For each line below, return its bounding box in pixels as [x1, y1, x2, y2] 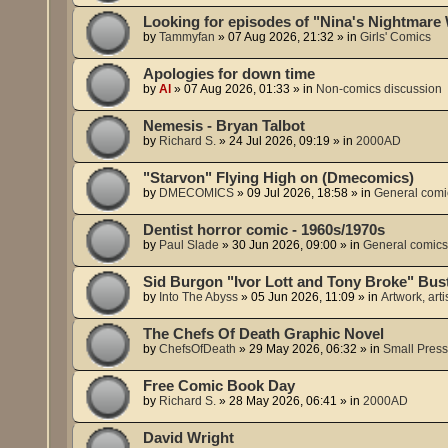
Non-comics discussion [316, 81, 443, 96]
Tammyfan [159, 29, 216, 44]
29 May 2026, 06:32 [249, 341, 358, 356]
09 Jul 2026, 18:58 [247, 185, 349, 200]
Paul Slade [159, 237, 220, 252]
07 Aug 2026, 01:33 [184, 81, 291, 96]
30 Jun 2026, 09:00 [232, 237, 338, 252]
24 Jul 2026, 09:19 [229, 133, 331, 148]
